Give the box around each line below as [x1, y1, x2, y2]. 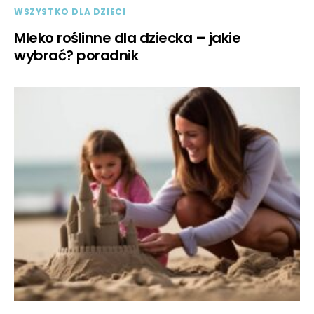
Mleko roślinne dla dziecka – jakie [14, 27, 240, 48]
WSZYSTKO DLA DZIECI [14, 5, 126, 18]
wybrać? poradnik [14, 45, 138, 65]
